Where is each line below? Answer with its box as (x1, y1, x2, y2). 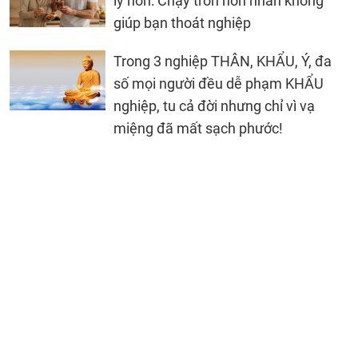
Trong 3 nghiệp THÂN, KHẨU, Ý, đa (113, 52, 332, 70)
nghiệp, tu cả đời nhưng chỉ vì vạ (113, 97, 315, 114)
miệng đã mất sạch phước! (113, 119, 283, 137)
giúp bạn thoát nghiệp (113, 14, 251, 31)
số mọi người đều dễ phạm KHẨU (113, 74, 324, 92)
